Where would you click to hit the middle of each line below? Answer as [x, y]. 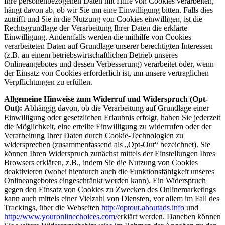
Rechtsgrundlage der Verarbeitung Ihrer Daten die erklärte [96, 28]
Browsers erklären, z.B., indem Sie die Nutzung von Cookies [101, 162]
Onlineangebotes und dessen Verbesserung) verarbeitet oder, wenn [109, 64]
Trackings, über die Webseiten [53, 207]
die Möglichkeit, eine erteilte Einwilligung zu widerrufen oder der [108, 126]
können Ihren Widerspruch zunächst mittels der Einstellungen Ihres [110, 153]
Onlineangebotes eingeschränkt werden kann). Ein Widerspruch [105, 180]
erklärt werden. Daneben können [169, 216]
